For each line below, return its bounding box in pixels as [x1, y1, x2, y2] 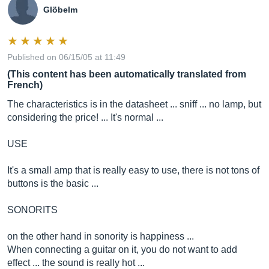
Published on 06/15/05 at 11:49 [7, 52, 125, 62]
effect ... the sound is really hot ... [7, 258, 145, 268]
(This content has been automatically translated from [7, 69, 246, 79]
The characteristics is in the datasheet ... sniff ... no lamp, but [7, 99, 261, 109]
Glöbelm [43, 5, 77, 14]
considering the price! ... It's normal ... [7, 112, 163, 122]
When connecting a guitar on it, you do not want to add [7, 244, 237, 255]
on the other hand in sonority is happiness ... [7, 231, 194, 241]
